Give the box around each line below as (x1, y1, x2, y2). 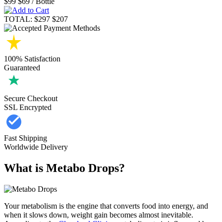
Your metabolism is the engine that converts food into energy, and (4, 201, 208, 210)
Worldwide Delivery (4, 142, 68, 151)
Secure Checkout (4, 94, 57, 103)
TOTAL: (4, 14, 32, 23)
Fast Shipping (4, 133, 47, 142)
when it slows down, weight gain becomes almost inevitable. (4, 210, 193, 219)
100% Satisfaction (4, 54, 60, 63)
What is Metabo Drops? (4, 161, 125, 174)
